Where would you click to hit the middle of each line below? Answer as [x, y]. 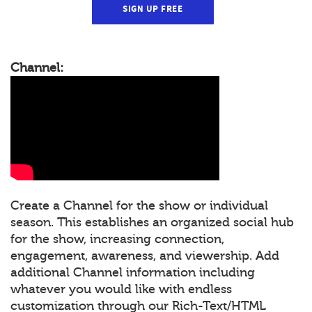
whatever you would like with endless [121, 289]
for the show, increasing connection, [117, 239]
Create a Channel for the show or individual [139, 205]
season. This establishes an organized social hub [152, 222]
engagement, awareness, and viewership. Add [145, 255]
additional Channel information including [133, 272]
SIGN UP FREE [153, 9]
